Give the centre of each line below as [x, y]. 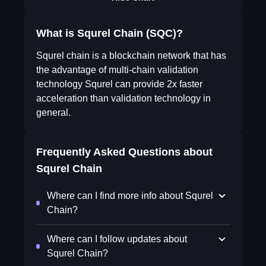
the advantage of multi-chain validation [117, 70]
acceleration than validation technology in [123, 98]
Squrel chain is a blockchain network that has [131, 56]
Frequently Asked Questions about [124, 152]
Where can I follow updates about [117, 239]
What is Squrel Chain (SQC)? [109, 33]
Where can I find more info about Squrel [130, 196]
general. [53, 113]
